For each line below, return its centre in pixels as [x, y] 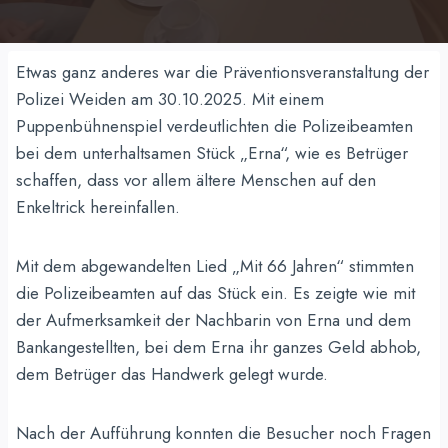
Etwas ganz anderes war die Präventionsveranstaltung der [222, 71]
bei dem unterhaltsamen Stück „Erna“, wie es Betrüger [211, 152]
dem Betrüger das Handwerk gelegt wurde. [171, 373]
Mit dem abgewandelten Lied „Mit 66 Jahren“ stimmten [214, 265]
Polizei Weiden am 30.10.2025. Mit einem [169, 98]
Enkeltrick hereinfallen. [97, 206]
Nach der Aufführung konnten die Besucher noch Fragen [223, 432]
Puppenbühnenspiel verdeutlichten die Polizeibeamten [214, 125]
